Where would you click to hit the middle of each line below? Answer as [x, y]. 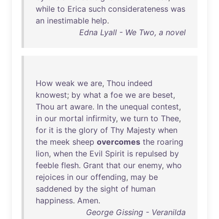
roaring [170, 142]
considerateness [138, 9]
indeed [140, 83]
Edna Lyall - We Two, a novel [132, 32]
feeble [47, 165]
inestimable [68, 21]
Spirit [115, 153]
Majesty [141, 130]
